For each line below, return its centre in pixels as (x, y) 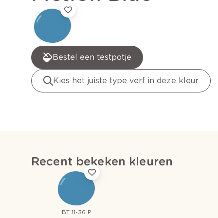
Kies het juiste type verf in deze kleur (126, 81)
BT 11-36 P (76, 212)
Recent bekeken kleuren (102, 162)
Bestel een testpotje (92, 57)
